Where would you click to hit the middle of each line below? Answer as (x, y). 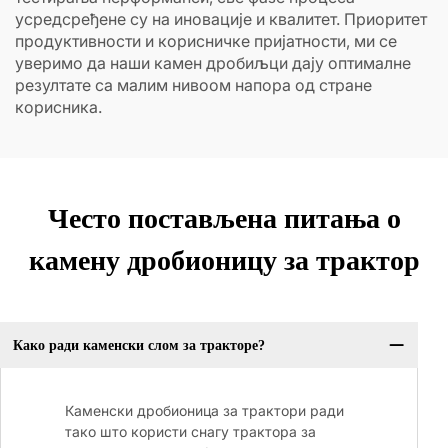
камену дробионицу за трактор (224, 260)
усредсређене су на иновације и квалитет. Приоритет (221, 19)
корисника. (58, 107)
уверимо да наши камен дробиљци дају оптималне (213, 63)
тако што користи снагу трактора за (190, 432)
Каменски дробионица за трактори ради (204, 411)
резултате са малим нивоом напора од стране (193, 85)
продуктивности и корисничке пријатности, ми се (206, 41)
